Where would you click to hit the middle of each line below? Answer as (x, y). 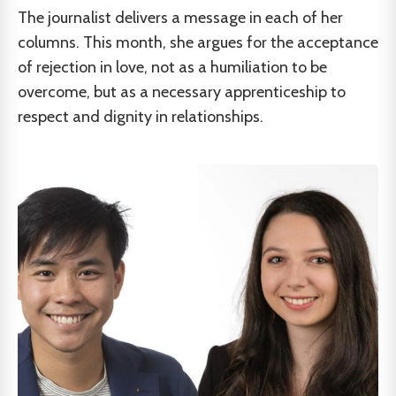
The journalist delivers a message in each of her (180, 18)
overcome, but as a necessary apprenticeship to (182, 92)
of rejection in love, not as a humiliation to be (172, 67)
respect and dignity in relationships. (141, 117)
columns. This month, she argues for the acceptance (198, 42)
